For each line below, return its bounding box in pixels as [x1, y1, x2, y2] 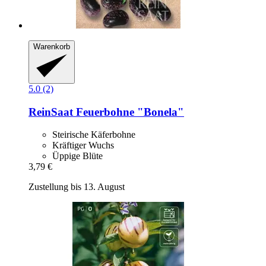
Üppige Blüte [52, 151, 103, 161]
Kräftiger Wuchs [52, 140, 114, 151]
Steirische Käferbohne [52, 129, 135, 140]
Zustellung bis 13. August [28, 182, 125, 192]
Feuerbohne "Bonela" [73, 105, 184, 118]
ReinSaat [28, 105, 73, 118]
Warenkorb [33, 42, 70, 52]
